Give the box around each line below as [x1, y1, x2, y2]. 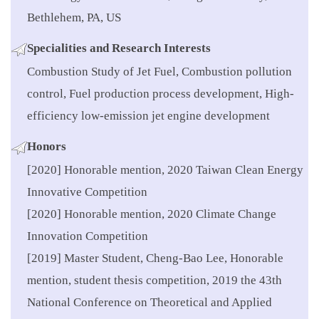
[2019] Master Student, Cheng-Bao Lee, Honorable [27, 251, 283, 266]
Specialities [27, 41, 90, 56]
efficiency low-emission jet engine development [27, 109, 270, 123]
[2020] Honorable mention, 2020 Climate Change [27, 207, 276, 221]
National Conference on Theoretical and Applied [27, 296, 272, 310]
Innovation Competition [27, 229, 148, 244]
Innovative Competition [27, 185, 147, 199]
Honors [27, 140, 66, 154]
